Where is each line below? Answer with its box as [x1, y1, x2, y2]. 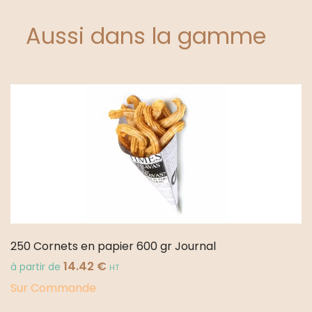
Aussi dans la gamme [25, 20, 266, 52]
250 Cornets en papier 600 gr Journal [10, 238, 216, 255]
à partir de [10, 260, 63, 274]
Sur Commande [10, 280, 96, 297]
